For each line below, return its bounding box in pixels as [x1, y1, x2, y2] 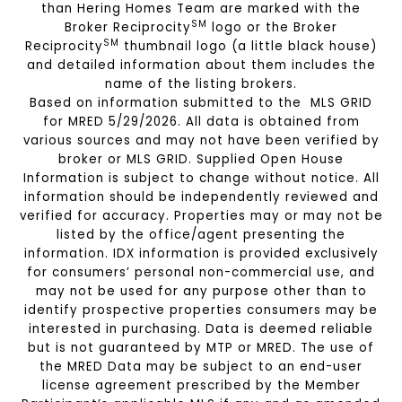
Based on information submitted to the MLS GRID [30, 94, 372, 112]
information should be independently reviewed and [23, 188, 379, 206]
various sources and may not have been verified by [22, 132, 380, 150]
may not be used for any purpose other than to [35, 283, 367, 301]
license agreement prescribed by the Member [41, 377, 361, 395]
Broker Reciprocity [65, 19, 191, 37]
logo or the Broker [207, 19, 337, 37]
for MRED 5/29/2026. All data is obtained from [42, 113, 360, 131]
